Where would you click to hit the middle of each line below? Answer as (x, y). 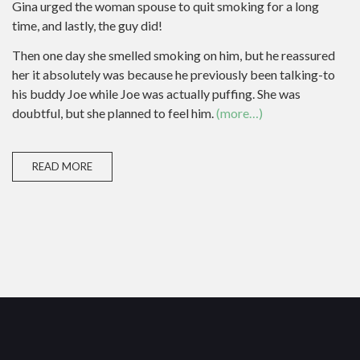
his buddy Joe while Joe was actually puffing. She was (156, 93)
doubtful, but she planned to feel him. (114, 112)
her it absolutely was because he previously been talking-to (174, 74)
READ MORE (62, 166)
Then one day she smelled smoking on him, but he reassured (174, 55)
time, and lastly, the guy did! (87, 25)
